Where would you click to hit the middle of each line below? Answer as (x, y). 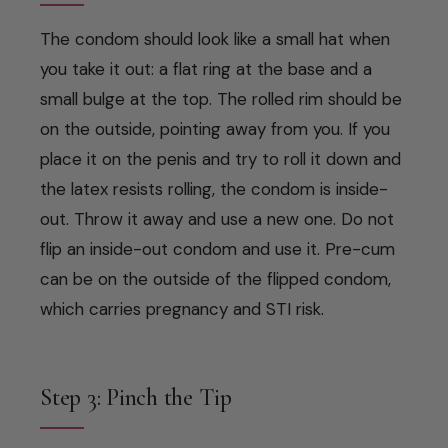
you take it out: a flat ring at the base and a (206, 68)
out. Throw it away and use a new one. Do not (217, 218)
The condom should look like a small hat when (215, 38)
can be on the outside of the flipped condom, (215, 278)
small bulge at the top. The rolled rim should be (221, 98)
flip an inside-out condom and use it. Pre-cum (217, 248)
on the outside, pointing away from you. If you (215, 128)
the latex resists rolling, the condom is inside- (214, 188)
